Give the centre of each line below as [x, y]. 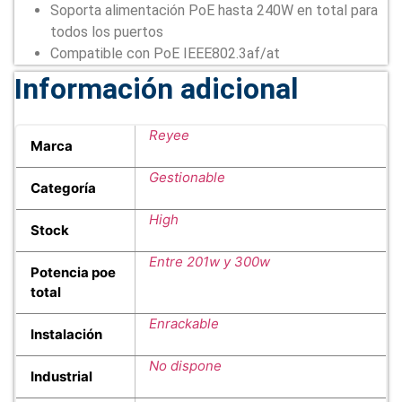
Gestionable [187, 178]
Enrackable [184, 324]
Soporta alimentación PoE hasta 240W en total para [214, 11]
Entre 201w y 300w [210, 262]
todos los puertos [107, 32]
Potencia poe [73, 273]
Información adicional [156, 89]
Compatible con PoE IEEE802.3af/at [165, 54]
